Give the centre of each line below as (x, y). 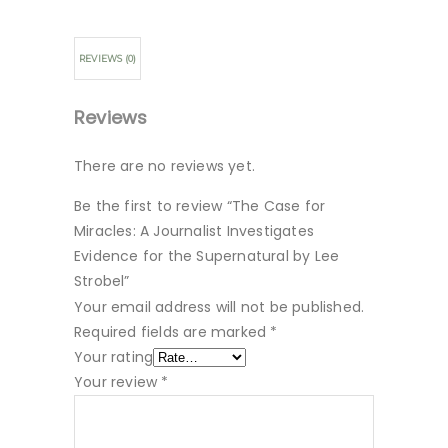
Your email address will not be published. (219, 307)
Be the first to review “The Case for (200, 206)
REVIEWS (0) (108, 58)
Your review (118, 382)
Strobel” (102, 281)
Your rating (114, 357)
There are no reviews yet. (164, 166)
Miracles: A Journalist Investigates (194, 231)
